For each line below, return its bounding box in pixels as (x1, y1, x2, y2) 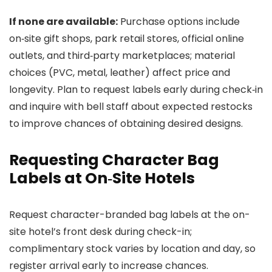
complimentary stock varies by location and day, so (9, 242, 256, 256)
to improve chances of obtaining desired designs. (9, 117, 243, 131)
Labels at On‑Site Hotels (9, 168, 195, 189)
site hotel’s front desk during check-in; (9, 225, 192, 239)
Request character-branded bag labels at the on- (9, 208, 250, 222)
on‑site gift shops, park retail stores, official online (9, 32, 244, 46)
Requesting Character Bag (9, 149, 219, 171)
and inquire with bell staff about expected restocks (9, 100, 253, 114)
